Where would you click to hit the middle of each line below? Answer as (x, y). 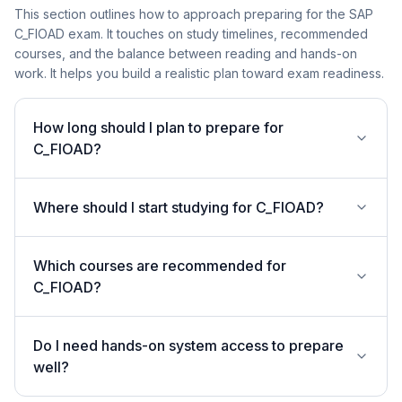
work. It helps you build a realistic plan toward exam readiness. (199, 73)
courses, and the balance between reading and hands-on (186, 53)
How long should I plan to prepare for (158, 127)
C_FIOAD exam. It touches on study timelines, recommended (191, 34)
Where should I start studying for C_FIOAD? (179, 207)
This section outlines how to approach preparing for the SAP (194, 14)
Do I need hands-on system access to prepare (188, 345)
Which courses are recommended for (160, 266)
